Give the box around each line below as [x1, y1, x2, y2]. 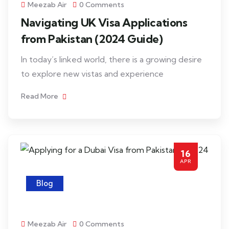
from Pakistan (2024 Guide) [21, 32, 163, 46]
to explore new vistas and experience [21, 68, 164, 79]
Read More [21, 91, 60, 101]
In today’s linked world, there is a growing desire [21, 54, 202, 64]
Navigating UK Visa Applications [21, 15, 188, 30]
